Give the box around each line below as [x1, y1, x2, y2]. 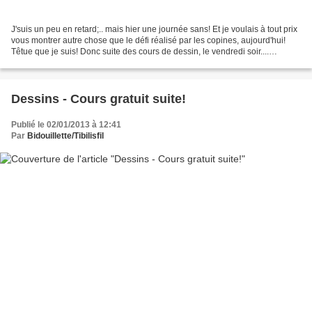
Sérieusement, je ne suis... [11, 58, 111, 68]
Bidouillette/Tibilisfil [27, 131, 104, 141]
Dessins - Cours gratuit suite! [11, 92, 186, 107]
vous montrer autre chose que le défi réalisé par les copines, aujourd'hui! [11, 36, 286, 46]
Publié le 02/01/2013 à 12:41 [11, 120, 121, 130]
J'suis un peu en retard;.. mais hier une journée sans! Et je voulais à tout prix [11, 24, 297, 35]
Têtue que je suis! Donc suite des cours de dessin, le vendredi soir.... [11, 47, 269, 57]
